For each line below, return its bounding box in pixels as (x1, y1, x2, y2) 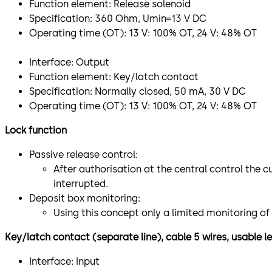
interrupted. (53, 177, 108, 189)
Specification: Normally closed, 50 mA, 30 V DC (29, 85, 246, 97)
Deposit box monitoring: (29, 192, 140, 204)
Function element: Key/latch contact (29, 70, 199, 83)
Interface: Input (29, 255, 100, 267)
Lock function (5, 124, 67, 136)
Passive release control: (29, 148, 138, 160)
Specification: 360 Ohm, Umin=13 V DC (29, 12, 206, 24)
